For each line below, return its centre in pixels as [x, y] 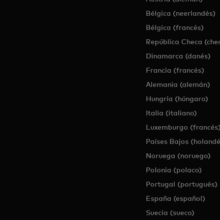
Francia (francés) [175, 70]
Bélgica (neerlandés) [180, 13]
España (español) [175, 198]
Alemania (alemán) [178, 84]
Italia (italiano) [171, 113]
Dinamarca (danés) [178, 56]
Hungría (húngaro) [177, 98]
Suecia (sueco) [170, 212]
